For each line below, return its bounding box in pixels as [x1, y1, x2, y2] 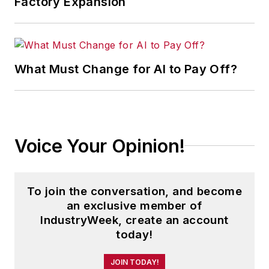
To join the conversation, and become [26, 184, 243, 198]
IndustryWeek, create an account [40, 213, 229, 227]
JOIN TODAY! [110, 257, 159, 267]
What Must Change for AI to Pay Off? [14, 61, 237, 76]
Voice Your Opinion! [14, 134, 185, 157]
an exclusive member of [67, 198, 202, 213]
